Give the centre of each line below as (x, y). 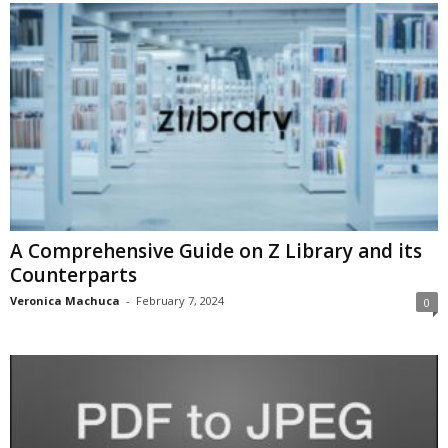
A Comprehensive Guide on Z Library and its (216, 251)
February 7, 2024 (180, 301)
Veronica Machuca (65, 301)
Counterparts (73, 275)
